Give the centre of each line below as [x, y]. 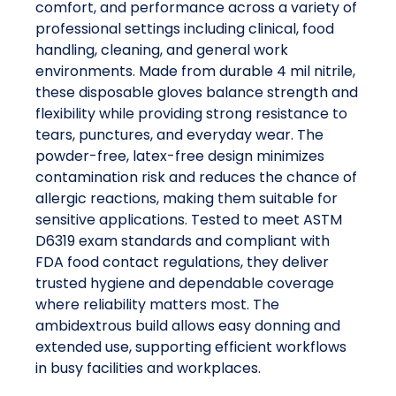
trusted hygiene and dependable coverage [185, 284]
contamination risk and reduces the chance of [196, 178]
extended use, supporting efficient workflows [191, 347]
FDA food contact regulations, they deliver [182, 263]
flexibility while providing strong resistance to [191, 114]
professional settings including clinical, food [185, 29]
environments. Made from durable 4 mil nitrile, [195, 72]
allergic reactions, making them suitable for [187, 199]
